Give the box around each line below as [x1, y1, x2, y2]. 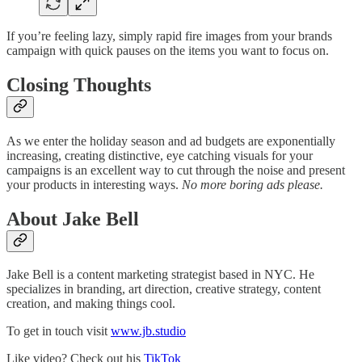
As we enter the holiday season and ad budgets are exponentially [6, 133, 335, 148]
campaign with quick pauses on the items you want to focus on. [6, 43, 329, 57]
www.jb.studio [111, 324, 186, 339]
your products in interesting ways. [6, 177, 182, 192]
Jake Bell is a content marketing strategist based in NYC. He [6, 267, 314, 282]
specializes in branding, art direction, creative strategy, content [6, 282, 321, 297]
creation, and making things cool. [6, 297, 175, 311]
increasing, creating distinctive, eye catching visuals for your [6, 148, 313, 162]
